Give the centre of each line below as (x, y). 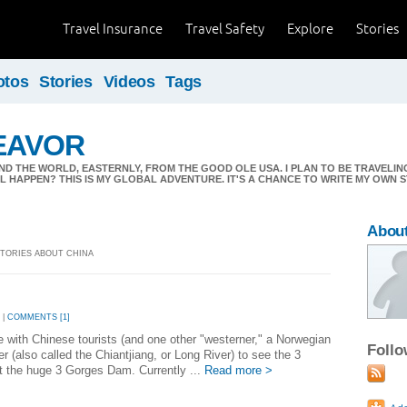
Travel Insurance (113, 29)
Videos (129, 82)
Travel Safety (225, 29)
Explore (310, 29)
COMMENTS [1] (39, 318)
